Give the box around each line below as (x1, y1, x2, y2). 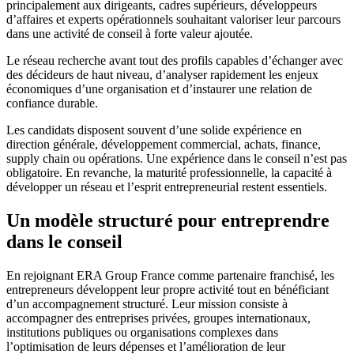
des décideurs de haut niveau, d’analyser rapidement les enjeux (6, 68, 318, 82)
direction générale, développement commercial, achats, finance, (6, 137, 321, 152)
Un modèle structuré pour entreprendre (6, 210, 330, 232)
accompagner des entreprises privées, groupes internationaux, (6, 311, 311, 326)
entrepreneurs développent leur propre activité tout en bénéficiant (6, 283, 329, 297)
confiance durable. (6, 96, 98, 111)
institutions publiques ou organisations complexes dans (6, 326, 278, 340)
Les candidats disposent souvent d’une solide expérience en (6, 123, 302, 137)
